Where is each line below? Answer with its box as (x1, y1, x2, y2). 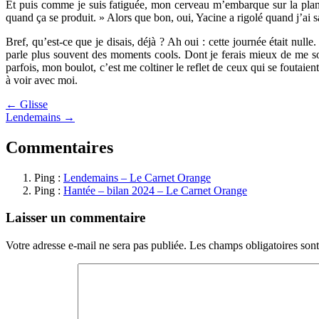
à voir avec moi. (6, 73, 78, 86)
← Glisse (6, 98, 48, 110)
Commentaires (6, 137, 113, 157)
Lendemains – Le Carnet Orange (63, 171, 211, 184)
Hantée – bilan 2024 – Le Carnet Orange (63, 184, 247, 197)
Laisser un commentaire (6, 210, 145, 226)
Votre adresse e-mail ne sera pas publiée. (6, 239, 187, 251)
